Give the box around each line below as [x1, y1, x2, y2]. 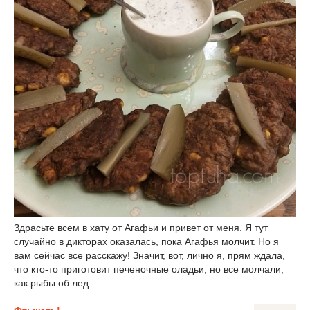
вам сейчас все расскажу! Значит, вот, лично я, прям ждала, [14, 250, 285, 261]
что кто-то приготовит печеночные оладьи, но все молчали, [14, 264, 284, 275]
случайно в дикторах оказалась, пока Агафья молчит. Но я [14, 236, 279, 247]
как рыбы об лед [14, 277, 89, 289]
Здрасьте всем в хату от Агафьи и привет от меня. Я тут [14, 222, 268, 233]
